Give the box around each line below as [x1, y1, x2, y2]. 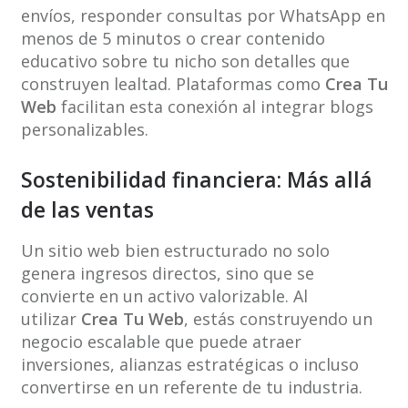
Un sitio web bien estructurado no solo [20, 240, 330, 262]
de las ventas [20, 195, 154, 225]
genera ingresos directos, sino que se [20, 262, 314, 285]
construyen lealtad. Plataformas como [20, 73, 325, 96]
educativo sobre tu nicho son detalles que [20, 50, 350, 73]
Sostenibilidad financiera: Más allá [20, 165, 372, 195]
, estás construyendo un [183, 308, 372, 331]
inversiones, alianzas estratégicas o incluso [20, 353, 359, 376]
